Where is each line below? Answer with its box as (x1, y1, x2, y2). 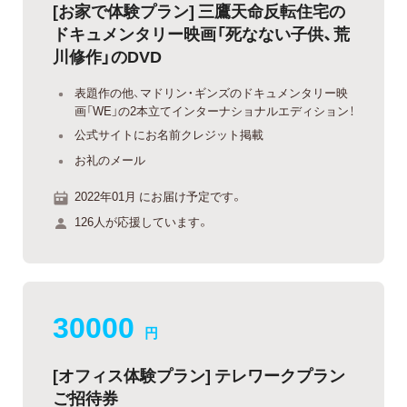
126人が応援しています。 (74, 212, 209, 230)
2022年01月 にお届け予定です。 (74, 187, 243, 205)
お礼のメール (74, 150, 145, 168)
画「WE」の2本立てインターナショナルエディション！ (74, 101, 354, 119)
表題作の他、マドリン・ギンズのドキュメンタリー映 (74, 83, 348, 101)
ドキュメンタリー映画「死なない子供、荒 (53, 20, 350, 45)
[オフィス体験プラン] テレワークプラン (53, 362, 345, 387)
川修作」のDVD (53, 43, 162, 68)
